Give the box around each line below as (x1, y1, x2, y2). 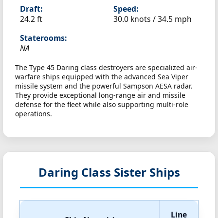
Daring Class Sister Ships (38, 164, 180, 180)
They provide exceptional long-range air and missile (15, 91, 185, 100)
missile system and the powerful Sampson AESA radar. (15, 81, 193, 91)
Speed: (113, 3, 138, 14)
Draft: (20, 3, 42, 14)
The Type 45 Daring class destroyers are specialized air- (15, 63, 198, 72)
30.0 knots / (113, 14, 158, 24)
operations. (15, 109, 52, 118)
